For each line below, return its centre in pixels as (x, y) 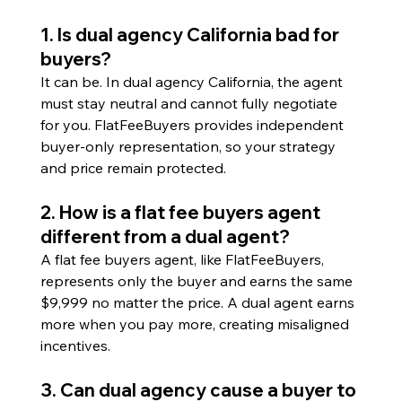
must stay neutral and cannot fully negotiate (190, 103)
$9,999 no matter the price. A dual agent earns (199, 302)
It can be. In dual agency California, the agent (193, 81)
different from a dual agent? (165, 236)
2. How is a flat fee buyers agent (182, 212)
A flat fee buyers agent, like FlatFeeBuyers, (184, 259)
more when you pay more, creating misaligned (196, 323)
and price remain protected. (133, 167)
